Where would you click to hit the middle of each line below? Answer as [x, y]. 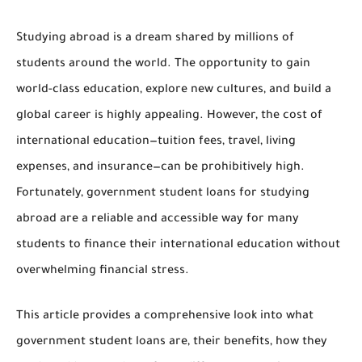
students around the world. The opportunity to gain [163, 65]
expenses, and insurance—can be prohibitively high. [160, 168]
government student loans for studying [198, 194]
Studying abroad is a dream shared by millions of [155, 39]
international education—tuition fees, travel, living [156, 142]
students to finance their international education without [178, 246]
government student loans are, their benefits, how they [172, 343]
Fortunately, [51, 194]
